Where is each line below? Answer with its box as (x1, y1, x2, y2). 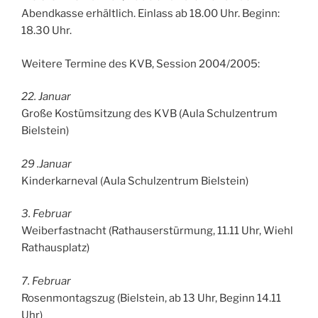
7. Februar (21, 274, 71, 287)
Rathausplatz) (21, 241, 89, 255)
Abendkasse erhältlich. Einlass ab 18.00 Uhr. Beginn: (21, 7, 280, 21)
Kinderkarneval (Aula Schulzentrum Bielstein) (21, 174, 248, 187)
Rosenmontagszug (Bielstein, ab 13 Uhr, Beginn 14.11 (21, 291, 281, 305)
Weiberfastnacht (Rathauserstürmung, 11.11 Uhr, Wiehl (21, 224, 293, 238)
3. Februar (21, 207, 72, 221)
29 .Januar (21, 157, 72, 170)
